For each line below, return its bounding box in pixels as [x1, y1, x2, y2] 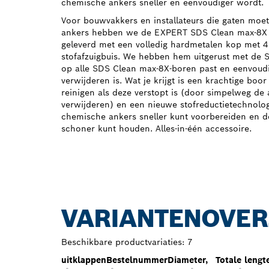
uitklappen [61, 254, 106, 265]
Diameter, [168, 254, 208, 265]
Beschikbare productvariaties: [61, 236, 184, 247]
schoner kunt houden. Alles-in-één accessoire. [61, 122, 252, 134]
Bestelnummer [106, 254, 168, 265]
